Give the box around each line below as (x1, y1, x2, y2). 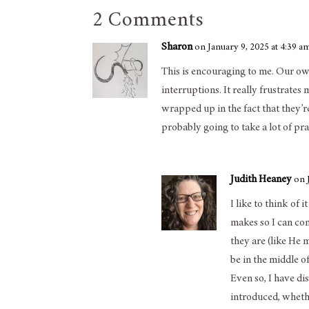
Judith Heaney (230, 173, 292, 185)
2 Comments (92, 10, 205, 31)
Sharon (161, 41, 193, 52)
